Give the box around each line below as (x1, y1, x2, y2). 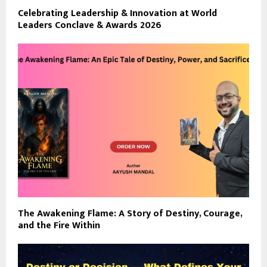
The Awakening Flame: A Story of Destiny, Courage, (18, 206, 242, 222)
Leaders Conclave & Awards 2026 (18, 17, 162, 33)
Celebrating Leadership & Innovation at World (18, 5, 217, 21)
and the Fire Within (18, 218, 100, 234)
